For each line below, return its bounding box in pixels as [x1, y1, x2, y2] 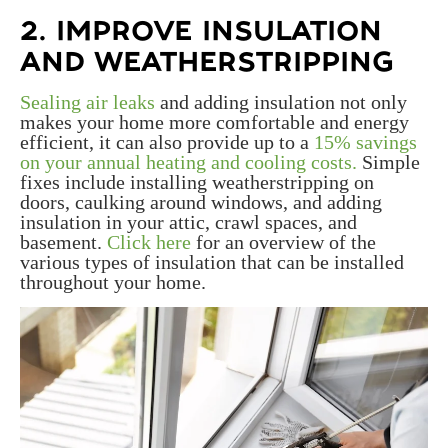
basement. [20, 231, 107, 254]
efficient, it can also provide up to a [20, 131, 314, 154]
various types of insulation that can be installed [20, 251, 404, 274]
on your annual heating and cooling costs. [20, 151, 357, 174]
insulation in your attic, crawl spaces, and [20, 211, 357, 234]
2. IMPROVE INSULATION [20, 15, 382, 47]
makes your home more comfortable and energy [20, 111, 409, 134]
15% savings [314, 131, 417, 154]
